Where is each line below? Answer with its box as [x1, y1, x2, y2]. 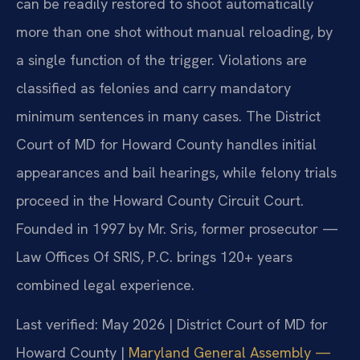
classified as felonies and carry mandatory [16, 78, 291, 97]
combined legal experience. [16, 275, 194, 294]
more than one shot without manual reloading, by [16, 22, 333, 41]
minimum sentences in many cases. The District [16, 106, 321, 125]
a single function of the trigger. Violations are [16, 50, 307, 69]
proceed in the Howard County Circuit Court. [16, 190, 304, 210]
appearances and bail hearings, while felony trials [16, 162, 337, 182]
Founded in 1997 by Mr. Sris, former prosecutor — [16, 219, 338, 238]
